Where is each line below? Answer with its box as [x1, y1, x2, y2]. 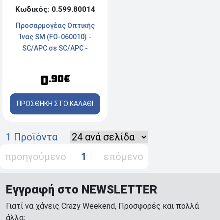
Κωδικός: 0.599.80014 [15, 4, 95, 14]
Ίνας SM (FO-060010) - [19, 32, 91, 41]
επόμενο [89, 150, 143, 163]
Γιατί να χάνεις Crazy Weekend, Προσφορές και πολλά [6, 201, 199, 211]
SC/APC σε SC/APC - [22, 44, 88, 52]
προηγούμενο [5, 150, 79, 163]
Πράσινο [41, 55, 69, 63]
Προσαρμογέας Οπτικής [15, 21, 95, 29]
